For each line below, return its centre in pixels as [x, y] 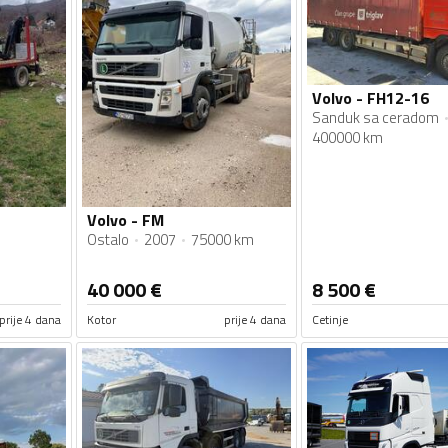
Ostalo [108, 239]
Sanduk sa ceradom [375, 117]
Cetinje [329, 319]
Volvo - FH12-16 [370, 97]
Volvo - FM [125, 219]
